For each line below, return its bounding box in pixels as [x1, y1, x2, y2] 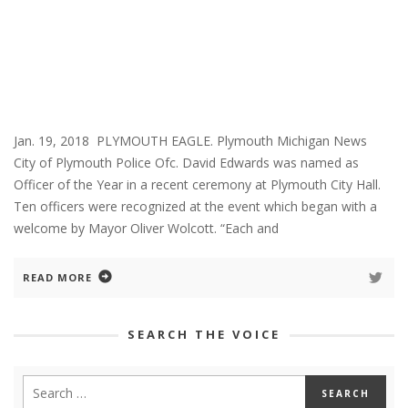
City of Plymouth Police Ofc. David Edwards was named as [14, 153, 359, 171]
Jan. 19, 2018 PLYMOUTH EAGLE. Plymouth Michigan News [14, 131, 382, 149]
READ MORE [23, 270, 92, 284]
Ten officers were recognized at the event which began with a [14, 197, 377, 215]
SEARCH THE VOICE [127, 325, 280, 342]
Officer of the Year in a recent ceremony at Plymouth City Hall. [14, 175, 381, 193]
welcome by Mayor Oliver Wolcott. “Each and [14, 219, 279, 237]
